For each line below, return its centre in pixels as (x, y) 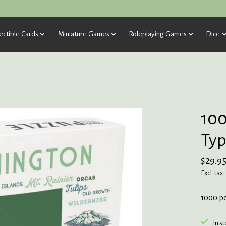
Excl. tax (212, 173)
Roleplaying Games (158, 34)
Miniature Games (83, 34)
